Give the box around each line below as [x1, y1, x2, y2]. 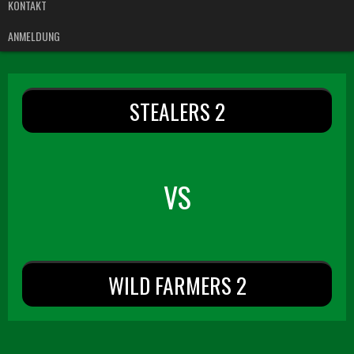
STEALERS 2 [129, 95, 225, 128]
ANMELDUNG [8, 27, 60, 44]
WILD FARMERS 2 [107, 269, 247, 302]
